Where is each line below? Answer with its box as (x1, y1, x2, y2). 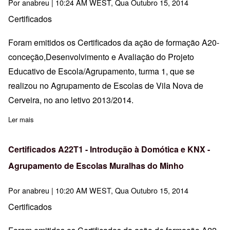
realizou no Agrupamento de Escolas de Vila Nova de (8, 79, 203, 91)
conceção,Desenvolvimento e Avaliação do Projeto (8, 50, 194, 63)
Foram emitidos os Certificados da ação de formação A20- (8, 36, 219, 48)
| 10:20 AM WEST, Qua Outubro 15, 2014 (49, 184, 188, 196)
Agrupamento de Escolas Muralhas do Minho (8, 159, 184, 171)
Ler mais (8, 114, 34, 124)
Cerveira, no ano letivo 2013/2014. (8, 93, 133, 106)
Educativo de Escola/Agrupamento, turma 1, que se (8, 65, 195, 77)
